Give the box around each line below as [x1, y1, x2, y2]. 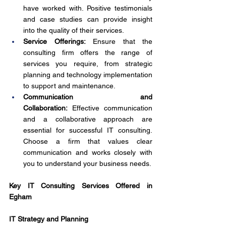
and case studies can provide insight [23, 15, 152, 23]
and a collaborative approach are [23, 115, 152, 123]
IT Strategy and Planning [9, 215, 88, 223]
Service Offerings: [23, 37, 86, 45]
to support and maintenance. [23, 82, 116, 90]
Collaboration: [23, 104, 68, 112]
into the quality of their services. [23, 26, 124, 34]
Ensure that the [85, 37, 152, 45]
